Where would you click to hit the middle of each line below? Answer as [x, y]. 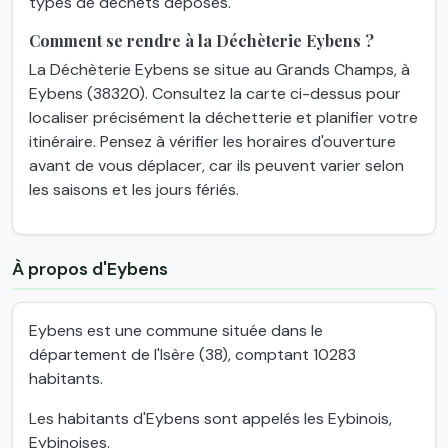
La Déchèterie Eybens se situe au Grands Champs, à [219, 70]
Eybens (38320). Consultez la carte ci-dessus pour [215, 94]
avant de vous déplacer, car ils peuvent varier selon [216, 166]
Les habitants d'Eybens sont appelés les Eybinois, [210, 419]
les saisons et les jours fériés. [134, 190]
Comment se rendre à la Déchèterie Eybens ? [201, 41]
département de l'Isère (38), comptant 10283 [192, 355]
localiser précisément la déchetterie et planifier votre [223, 118]
